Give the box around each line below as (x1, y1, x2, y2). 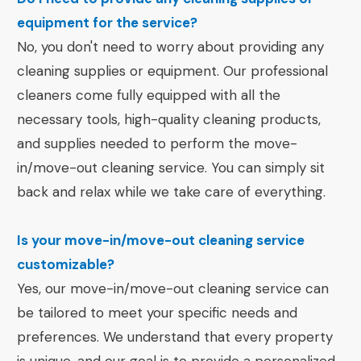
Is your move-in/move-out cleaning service (17, 231, 305, 249)
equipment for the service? (17, 14, 197, 31)
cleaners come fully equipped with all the (17, 86, 280, 104)
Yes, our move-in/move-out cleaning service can (17, 280, 329, 297)
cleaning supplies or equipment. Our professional (17, 62, 328, 80)
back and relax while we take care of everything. (17, 183, 326, 201)
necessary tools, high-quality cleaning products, (17, 110, 321, 128)
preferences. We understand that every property (17, 328, 333, 346)
